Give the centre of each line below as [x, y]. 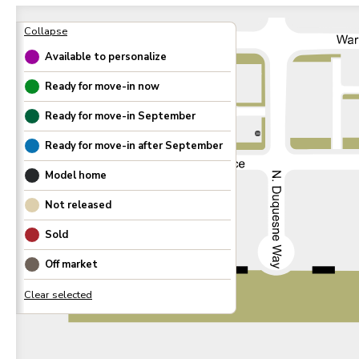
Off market [71, 264]
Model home [76, 175]
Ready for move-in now [102, 86]
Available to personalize [106, 56]
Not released [78, 205]
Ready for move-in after [105, 145]
